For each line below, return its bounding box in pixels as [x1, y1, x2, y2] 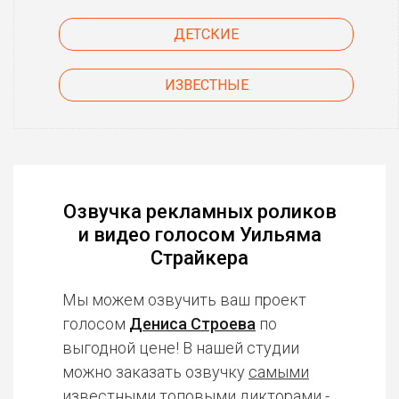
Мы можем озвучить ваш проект [62, 290, 306, 309]
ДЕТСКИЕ [174, 26, 239, 43]
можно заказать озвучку [62, 362, 248, 381]
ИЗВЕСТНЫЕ [164, 77, 248, 94]
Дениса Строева [129, 314, 256, 333]
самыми [248, 362, 309, 381]
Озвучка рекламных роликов [62, 200, 337, 223]
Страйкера [151, 247, 248, 269]
